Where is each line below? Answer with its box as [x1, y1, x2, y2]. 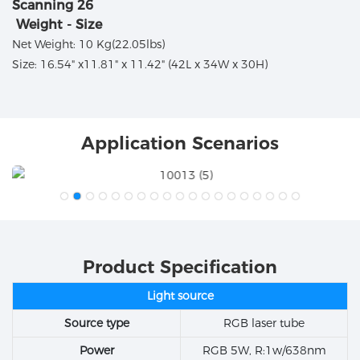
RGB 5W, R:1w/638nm [202, 343, 326, 358]
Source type [63, 316, 129, 331]
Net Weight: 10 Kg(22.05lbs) [12, 37, 165, 52]
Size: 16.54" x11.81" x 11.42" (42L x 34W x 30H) [12, 57, 268, 72]
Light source [146, 288, 214, 304]
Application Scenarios [81, 132, 279, 154]
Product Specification [83, 256, 277, 278]
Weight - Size [16, 17, 102, 33]
